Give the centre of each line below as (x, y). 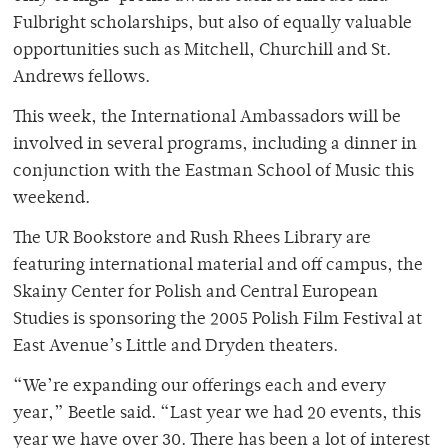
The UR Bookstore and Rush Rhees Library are (192, 239)
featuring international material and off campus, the (218, 266)
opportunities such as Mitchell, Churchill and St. (202, 51)
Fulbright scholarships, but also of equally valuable (212, 24)
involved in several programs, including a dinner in (215, 145)
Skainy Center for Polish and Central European (195, 293)
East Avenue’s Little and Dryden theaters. (175, 347)
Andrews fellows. (81, 78)
